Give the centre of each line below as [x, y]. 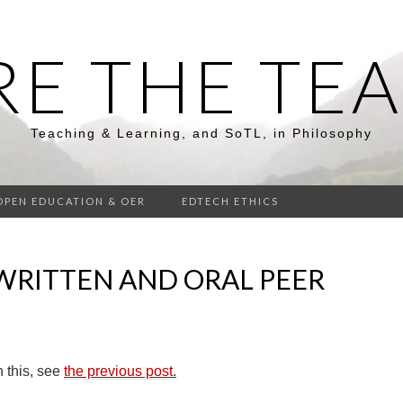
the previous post [118, 371]
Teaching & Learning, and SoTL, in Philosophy [201, 133]
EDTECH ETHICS [230, 201]
